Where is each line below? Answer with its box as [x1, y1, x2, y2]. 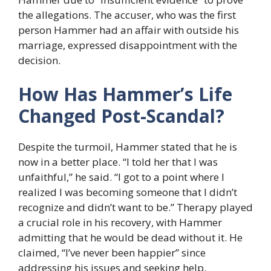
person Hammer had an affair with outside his [18, 23, 239, 38]
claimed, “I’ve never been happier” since [18, 245, 206, 260]
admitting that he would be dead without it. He [18, 230, 243, 244]
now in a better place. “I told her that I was [18, 154, 218, 169]
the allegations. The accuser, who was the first [18, 8, 236, 22]
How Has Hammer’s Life [18, 81, 232, 106]
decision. [18, 53, 60, 68]
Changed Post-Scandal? [18, 103, 224, 128]
